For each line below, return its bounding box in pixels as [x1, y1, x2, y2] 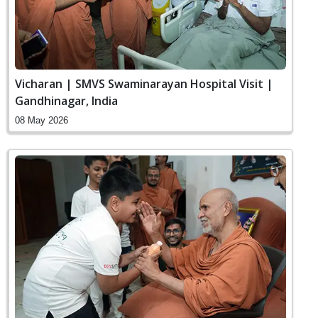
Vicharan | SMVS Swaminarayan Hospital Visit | [15, 75, 273, 92]
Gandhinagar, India [15, 92, 118, 109]
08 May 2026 [15, 114, 68, 126]
